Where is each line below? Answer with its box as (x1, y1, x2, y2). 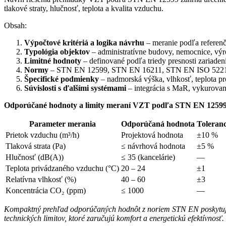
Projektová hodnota (121, 130, 183, 139)
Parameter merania (29, 119, 96, 128)
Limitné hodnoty (24, 56, 81, 65)
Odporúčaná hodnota (121, 119, 195, 128)
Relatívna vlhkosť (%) (6, 175, 76, 184)
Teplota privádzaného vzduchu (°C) (6, 163, 119, 173)
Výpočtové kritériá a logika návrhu (24, 38, 144, 47)
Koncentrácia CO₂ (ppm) (6, 186, 86, 195)
